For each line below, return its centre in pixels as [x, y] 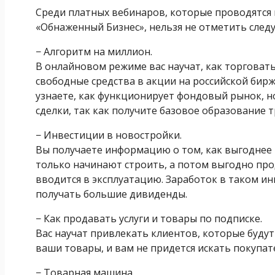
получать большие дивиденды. [111, 194]
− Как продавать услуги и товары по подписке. [149, 218]
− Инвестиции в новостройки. [109, 135]
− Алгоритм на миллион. [94, 51]
